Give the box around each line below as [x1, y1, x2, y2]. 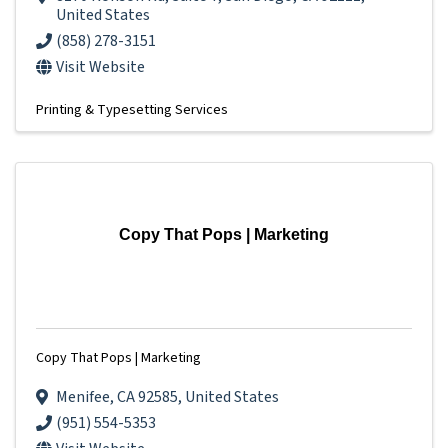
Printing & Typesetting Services [36, 98, 228, 120]
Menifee [56, 385, 110, 408]
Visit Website [56, 55, 145, 78]
